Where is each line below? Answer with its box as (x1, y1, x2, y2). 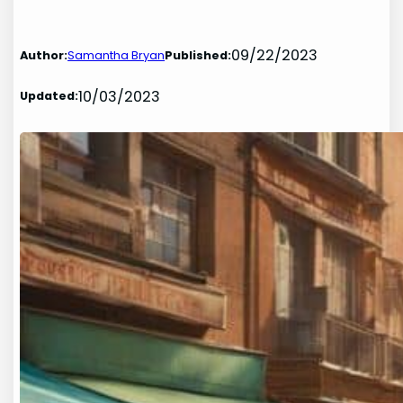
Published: (165, 46, 232, 64)
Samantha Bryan (67, 46, 166, 64)
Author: (20, 46, 68, 64)
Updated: (20, 87, 79, 105)
